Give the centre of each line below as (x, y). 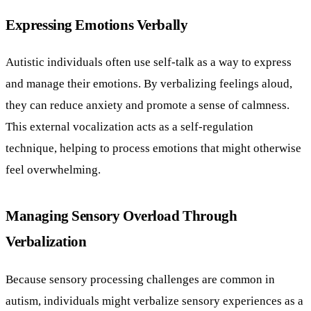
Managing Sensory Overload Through (121, 216)
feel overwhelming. (53, 170)
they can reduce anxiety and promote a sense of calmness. (148, 105)
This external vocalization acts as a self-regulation (129, 127)
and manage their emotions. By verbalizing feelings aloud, (149, 84)
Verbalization (46, 242)
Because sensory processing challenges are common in (140, 279)
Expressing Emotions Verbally (97, 24)
